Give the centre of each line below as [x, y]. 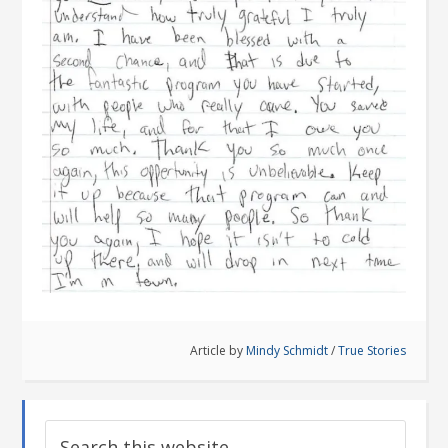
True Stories [371, 351]
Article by [217, 351]
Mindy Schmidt [286, 351]
